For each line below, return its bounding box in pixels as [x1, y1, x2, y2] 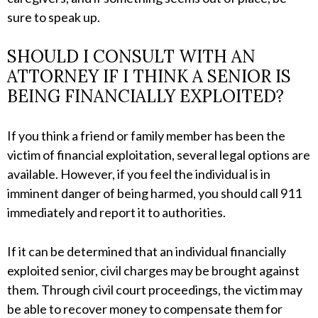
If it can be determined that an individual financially [7, 243, 286, 260]
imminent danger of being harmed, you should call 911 [7, 185, 302, 202]
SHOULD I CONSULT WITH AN [7, 45, 256, 68]
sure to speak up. [7, 9, 100, 26]
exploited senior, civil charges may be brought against [7, 263, 300, 279]
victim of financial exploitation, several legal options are [7, 147, 310, 163]
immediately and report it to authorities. [7, 204, 226, 221]
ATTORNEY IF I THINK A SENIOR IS [7, 65, 291, 88]
